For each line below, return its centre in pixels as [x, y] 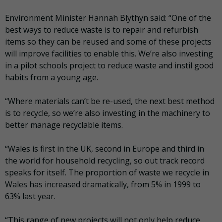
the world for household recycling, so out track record [105, 160]
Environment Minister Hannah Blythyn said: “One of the [108, 18]
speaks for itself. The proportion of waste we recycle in [107, 172]
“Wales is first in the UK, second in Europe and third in [105, 148]
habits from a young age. [52, 77]
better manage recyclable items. [64, 125]
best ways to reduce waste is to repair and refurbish [102, 29]
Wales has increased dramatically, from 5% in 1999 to [103, 184]
